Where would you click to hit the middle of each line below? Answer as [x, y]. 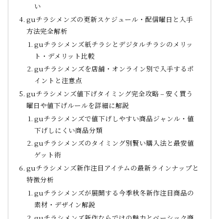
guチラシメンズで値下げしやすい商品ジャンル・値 [114, 118]
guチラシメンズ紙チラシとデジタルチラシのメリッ [114, 44]
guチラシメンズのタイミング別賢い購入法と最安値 [114, 143]
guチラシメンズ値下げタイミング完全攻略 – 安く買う [110, 94]
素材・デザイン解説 [65, 204]
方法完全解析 [47, 31]
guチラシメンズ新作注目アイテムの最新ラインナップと [113, 168]
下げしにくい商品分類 [69, 130]
